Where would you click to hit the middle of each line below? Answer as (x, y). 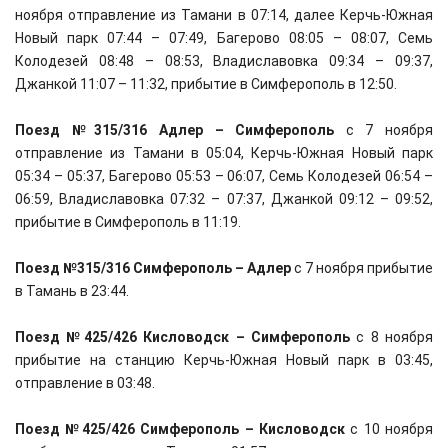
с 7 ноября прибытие (362, 268)
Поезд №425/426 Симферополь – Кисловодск (180, 429)
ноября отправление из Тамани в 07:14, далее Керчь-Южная (224, 15)
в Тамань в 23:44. (72, 291)
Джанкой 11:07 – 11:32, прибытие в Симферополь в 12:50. (206, 84)
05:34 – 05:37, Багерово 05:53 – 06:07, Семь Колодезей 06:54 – (224, 176)
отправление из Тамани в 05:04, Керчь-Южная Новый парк (224, 153)
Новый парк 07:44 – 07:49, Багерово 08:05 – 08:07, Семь (224, 38)
